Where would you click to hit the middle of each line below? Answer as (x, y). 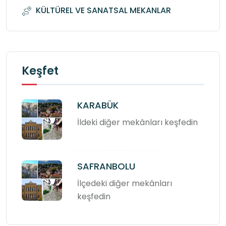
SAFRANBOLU (106, 166)
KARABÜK (98, 105)
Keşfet (40, 71)
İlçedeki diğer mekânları (125, 184)
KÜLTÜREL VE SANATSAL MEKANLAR (103, 11)
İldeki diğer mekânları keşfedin (137, 123)
